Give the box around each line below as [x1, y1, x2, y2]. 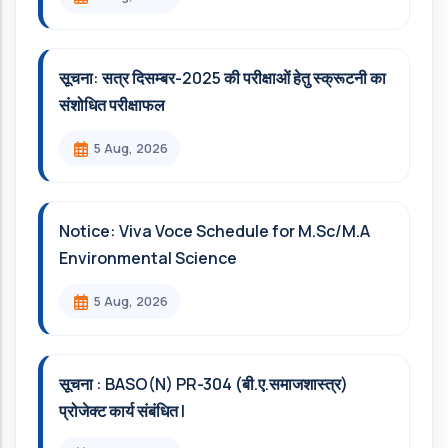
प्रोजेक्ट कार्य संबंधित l [59, 400, 185, 422]
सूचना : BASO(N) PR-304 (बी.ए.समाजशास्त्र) [59, 373, 348, 395]
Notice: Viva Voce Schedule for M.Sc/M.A [59, 220, 370, 242]
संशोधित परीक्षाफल [59, 94, 165, 116]
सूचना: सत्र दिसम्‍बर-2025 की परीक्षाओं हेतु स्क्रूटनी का [59, 67, 386, 89]
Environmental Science [59, 247, 237, 269]
